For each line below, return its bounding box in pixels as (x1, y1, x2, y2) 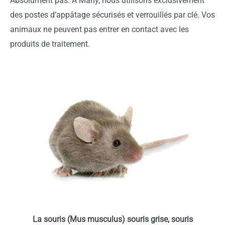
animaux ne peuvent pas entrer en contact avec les (10, 24, 189, 34)
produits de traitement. (10, 39, 90, 49)
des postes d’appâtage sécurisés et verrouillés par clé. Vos (10, 10, 215, 20)
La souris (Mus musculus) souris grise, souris (32, 214, 193, 224)
